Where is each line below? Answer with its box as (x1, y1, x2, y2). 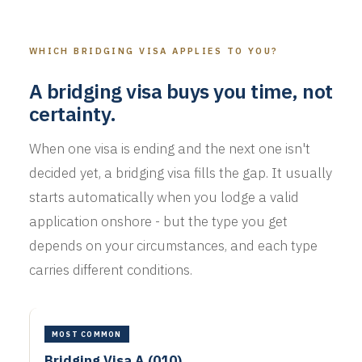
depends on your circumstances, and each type (28, 237, 318, 255)
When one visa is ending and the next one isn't (28, 140, 310, 158)
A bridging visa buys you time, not (28, 78, 333, 104)
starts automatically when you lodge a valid (28, 188, 299, 206)
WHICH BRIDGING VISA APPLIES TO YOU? (28, 45, 279, 57)
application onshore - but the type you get (28, 213, 288, 230)
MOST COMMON (51, 330, 122, 339)
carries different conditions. (28, 261, 192, 279)
